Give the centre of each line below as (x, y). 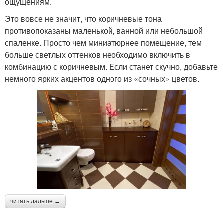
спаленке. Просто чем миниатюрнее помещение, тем (103, 42)
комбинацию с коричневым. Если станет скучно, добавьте (111, 66)
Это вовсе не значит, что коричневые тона (83, 18)
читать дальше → (35, 201)
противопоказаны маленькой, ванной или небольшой (104, 30)
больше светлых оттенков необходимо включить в (98, 54)
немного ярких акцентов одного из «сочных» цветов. (102, 78)
